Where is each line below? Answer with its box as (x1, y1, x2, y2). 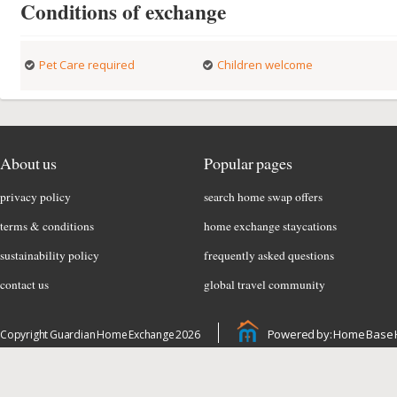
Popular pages (204, 152, 292, 174)
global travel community (204, 276, 325, 292)
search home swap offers (204, 189, 323, 205)
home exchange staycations (204, 218, 337, 234)
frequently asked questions (204, 247, 334, 263)
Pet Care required (39, 57, 136, 73)
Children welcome (216, 57, 313, 73)
